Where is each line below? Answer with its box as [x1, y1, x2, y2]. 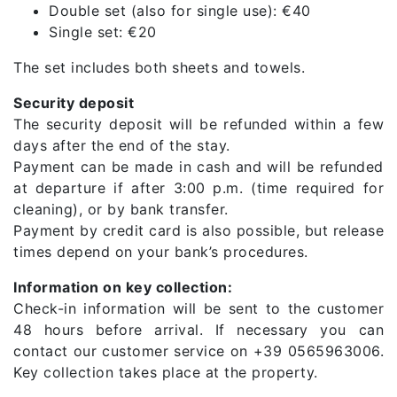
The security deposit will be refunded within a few [13, 114, 384, 133]
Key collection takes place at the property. [13, 362, 318, 381]
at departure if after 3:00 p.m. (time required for [13, 178, 384, 197]
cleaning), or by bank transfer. [13, 199, 229, 218]
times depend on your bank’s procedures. [13, 242, 308, 261]
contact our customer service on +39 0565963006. [13, 341, 384, 360]
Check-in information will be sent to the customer [13, 299, 384, 317]
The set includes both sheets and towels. [13, 58, 305, 76]
